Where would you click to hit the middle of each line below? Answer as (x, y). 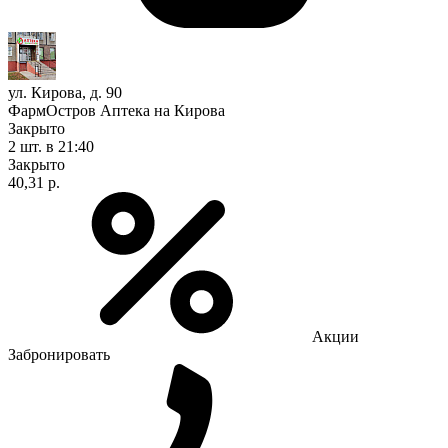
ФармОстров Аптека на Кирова (116, 110)
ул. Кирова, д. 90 (65, 92)
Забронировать (59, 354)
